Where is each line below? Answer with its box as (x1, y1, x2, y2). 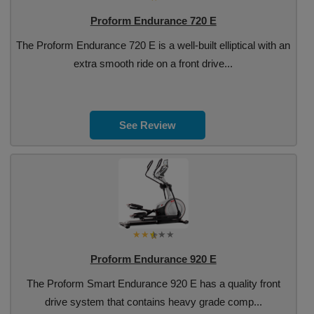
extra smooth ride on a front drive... (74, 57, 233, 69)
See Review (119, 119, 177, 131)
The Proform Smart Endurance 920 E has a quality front (26, 278, 280, 289)
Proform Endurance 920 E (90, 253, 217, 265)
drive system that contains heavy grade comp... (44, 296, 262, 308)
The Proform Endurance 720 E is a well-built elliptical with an (16, 39, 291, 51)
